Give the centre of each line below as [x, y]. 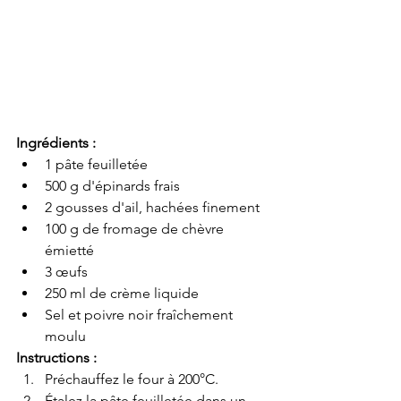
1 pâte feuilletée [96, 165]
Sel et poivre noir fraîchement [141, 315]
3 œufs [66, 272]
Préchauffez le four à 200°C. [132, 380]
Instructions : [56, 358]
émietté [69, 251]
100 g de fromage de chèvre [136, 229]
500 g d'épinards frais [112, 186]
